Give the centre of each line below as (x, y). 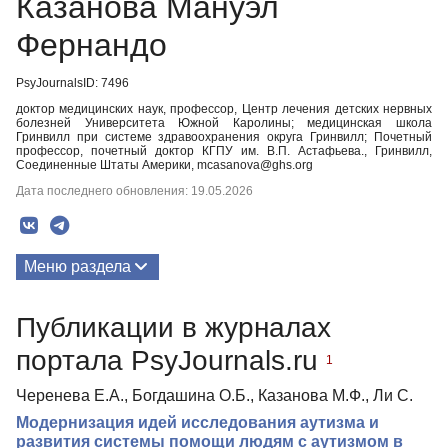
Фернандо (91, 45)
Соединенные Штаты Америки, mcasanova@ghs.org (164, 165)
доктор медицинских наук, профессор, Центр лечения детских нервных (224, 109)
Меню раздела (77, 266)
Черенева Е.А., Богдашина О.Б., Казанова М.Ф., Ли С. (214, 395)
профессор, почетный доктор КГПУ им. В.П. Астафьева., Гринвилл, (224, 151)
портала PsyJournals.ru (171, 360)
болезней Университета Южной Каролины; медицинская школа (224, 123)
